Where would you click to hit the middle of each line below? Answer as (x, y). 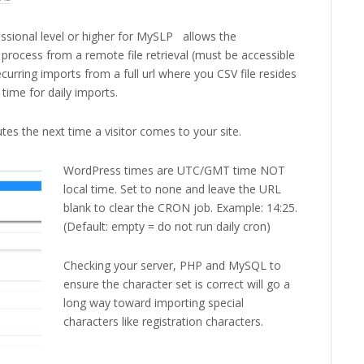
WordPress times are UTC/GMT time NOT (174, 170)
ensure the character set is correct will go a (177, 284)
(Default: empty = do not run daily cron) (167, 226)
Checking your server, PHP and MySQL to (172, 265)
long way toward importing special (154, 303)
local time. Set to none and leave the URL (172, 189)
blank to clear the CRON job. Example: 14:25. (180, 208)
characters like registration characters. (163, 321)
